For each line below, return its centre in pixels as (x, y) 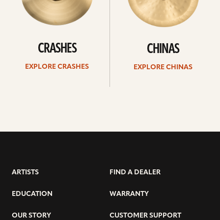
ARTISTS (25, 173)
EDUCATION (32, 194)
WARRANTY (129, 194)
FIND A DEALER (135, 173)
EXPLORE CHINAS (163, 68)
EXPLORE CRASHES (57, 67)
